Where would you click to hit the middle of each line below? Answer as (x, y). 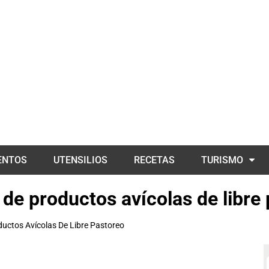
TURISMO (222, 160)
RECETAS (154, 160)
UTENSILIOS (80, 160)
